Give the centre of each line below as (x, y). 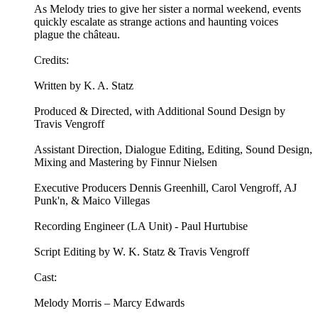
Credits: (51, 60)
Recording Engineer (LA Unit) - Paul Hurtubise (141, 226)
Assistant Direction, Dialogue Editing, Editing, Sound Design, (173, 150)
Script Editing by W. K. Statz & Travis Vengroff (142, 252)
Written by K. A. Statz (84, 86)
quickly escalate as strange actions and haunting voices (156, 22)
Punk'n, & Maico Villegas (92, 201)
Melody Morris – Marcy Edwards (109, 303)
